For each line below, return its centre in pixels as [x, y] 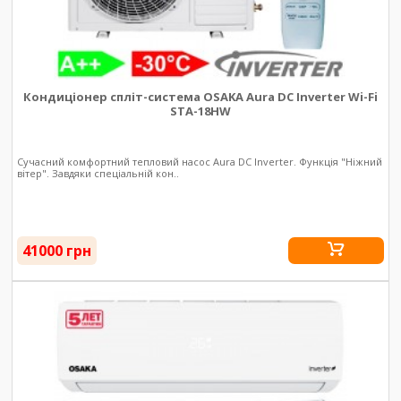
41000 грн [57, 250]
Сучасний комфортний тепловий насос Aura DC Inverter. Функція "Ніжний [200, 161]
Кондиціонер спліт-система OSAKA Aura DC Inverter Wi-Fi [200, 96]
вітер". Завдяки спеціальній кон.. [98, 173]
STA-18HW [200, 111]
